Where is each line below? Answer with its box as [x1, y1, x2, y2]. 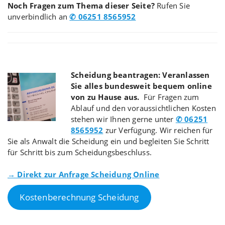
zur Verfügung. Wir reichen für [105, 125, 213, 135]
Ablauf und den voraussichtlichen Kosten [71, 102, 216, 113]
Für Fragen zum [141, 91, 199, 102]
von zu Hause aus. [71, 91, 142, 102]
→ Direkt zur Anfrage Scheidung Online [8, 169, 160, 179]
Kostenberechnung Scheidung [20, 191, 139, 203]
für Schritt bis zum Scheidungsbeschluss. [8, 147, 152, 157]
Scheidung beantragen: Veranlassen [71, 69, 210, 80]
